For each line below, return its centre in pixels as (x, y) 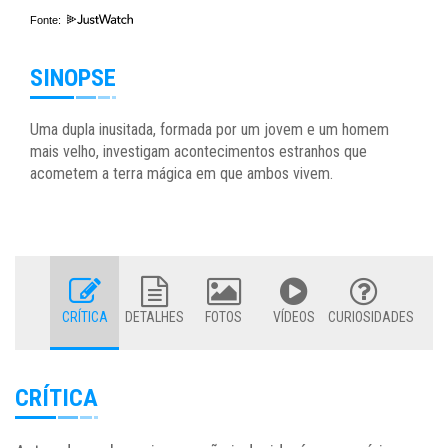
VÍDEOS (293, 317)
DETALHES (154, 317)
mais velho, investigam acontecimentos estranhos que (198, 152)
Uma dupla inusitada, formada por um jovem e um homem (209, 130)
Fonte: (47, 20)
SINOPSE (73, 78)
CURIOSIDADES (371, 317)
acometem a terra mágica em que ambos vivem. (181, 174)
